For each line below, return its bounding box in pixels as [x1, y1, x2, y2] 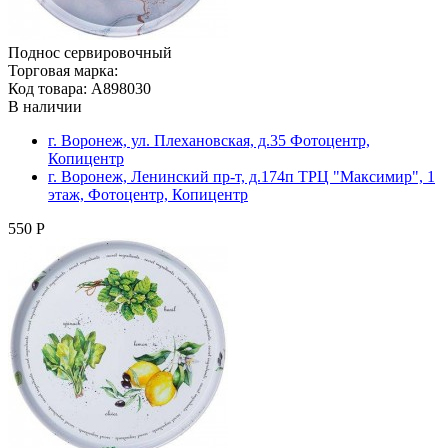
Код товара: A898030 [8, 79, 151, 97]
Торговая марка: [8, 61, 118, 79]
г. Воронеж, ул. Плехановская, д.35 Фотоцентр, [48, 131, 370, 149]
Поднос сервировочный [8, 43, 172, 61]
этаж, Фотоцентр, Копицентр [48, 185, 248, 203]
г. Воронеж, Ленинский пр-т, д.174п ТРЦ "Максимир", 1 [48, 167, 435, 185]
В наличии [8, 97, 82, 115]
